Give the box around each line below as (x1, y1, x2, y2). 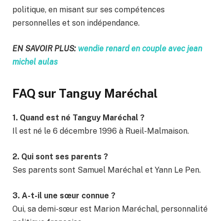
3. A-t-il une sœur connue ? (12, 190, 115, 200)
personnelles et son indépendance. (12, 18, 140, 28)
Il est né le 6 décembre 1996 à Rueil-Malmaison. (12, 126, 189, 136)
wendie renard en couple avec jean (78, 44, 202, 54)
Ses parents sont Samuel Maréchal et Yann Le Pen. (12, 165, 201, 175)
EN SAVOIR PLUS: (12, 44, 78, 54)
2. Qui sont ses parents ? (12, 152, 108, 162)
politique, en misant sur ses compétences (12, 5, 165, 15)
